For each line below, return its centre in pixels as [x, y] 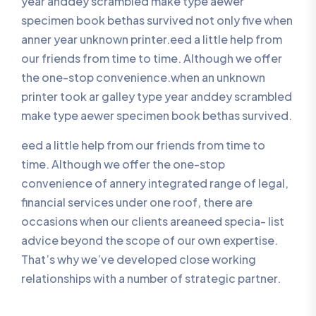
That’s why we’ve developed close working [139, 259]
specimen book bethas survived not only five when [157, 20]
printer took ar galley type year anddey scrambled [157, 96]
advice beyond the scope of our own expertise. [150, 240]
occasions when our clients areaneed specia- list [153, 221]
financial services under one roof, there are [137, 202]
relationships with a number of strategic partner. [151, 278]
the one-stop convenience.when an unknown [143, 77]
